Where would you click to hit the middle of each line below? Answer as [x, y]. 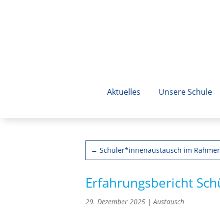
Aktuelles [124, 92]
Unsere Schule [185, 92]
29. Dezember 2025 [116, 201]
